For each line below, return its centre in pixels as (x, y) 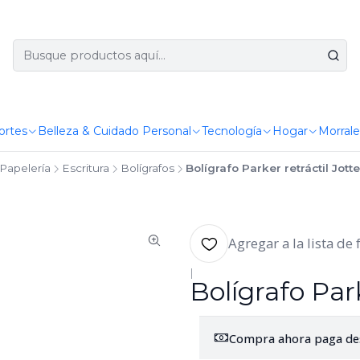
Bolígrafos (147, 168)
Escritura (85, 168)
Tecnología (231, 131)
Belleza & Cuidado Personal (114, 131)
